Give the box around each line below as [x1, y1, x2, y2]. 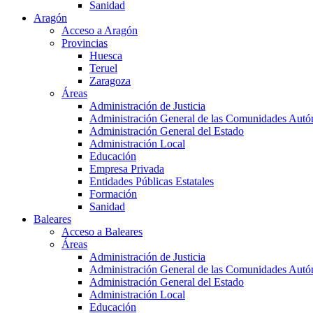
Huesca [89, 50, 122, 62]
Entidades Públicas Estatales [89, 175, 214, 188]
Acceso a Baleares [61, 226, 143, 238]
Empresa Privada [89, 163, 164, 175]
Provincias [61, 37, 108, 50]
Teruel [89, 62, 117, 75]
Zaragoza [89, 75, 131, 87]
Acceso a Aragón [61, 24, 138, 37]
